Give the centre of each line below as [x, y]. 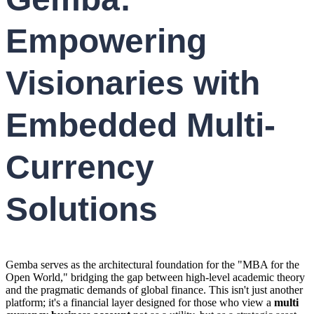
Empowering [106, 41]
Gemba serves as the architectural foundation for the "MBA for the [152, 264]
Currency [80, 168]
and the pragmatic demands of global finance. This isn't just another [154, 289]
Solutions [82, 210]
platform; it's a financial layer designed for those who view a [140, 302]
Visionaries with [133, 83]
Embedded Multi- [141, 125]
